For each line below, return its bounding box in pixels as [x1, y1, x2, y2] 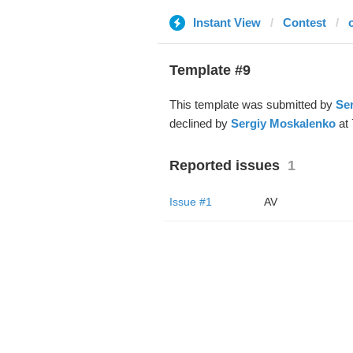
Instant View [192, 16, 261, 29]
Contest [282, 16, 326, 29]
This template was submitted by [169, 98, 336, 111]
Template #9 [169, 62, 251, 78]
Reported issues [169, 158, 280, 173]
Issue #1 [169, 195, 212, 208]
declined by [169, 117, 231, 130]
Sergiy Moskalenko [230, 117, 336, 130]
